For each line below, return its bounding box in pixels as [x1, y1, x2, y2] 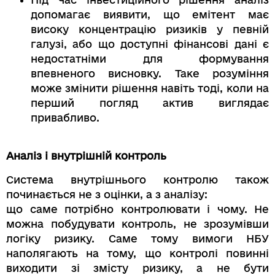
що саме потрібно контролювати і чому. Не [6, 203, 269, 215]
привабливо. [31, 111, 99, 123]
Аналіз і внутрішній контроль [6, 150, 166, 162]
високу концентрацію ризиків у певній [31, 23, 269, 35]
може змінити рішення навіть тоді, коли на [31, 82, 269, 94]
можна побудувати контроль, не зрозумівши [6, 217, 269, 230]
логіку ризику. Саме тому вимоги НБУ [6, 232, 269, 244]
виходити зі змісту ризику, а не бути [6, 261, 269, 274]
